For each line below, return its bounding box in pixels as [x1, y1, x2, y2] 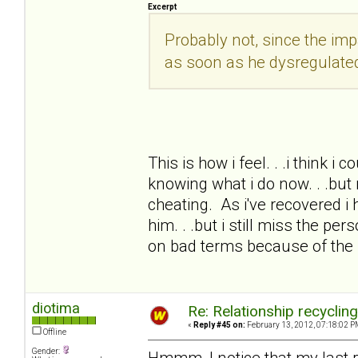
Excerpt [148, 2, 177, 11]
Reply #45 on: [193, 320, 245, 330]
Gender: [32, 347, 62, 356]
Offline [42, 328, 66, 337]
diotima [32, 300, 80, 317]
